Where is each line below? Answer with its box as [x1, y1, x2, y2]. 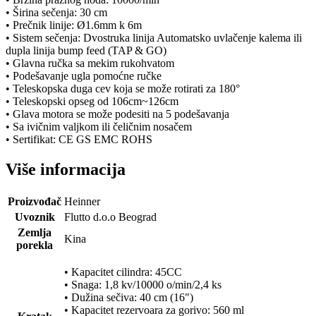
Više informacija [6, 160, 126, 179]
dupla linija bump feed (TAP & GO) [6, 44, 166, 57]
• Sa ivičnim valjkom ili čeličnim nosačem [6, 121, 192, 133]
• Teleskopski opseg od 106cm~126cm [6, 95, 178, 108]
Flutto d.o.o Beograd [64, 210, 157, 223]
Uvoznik [14, 210, 55, 223]
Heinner [64, 195, 100, 207]
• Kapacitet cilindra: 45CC [64, 265, 182, 278]
